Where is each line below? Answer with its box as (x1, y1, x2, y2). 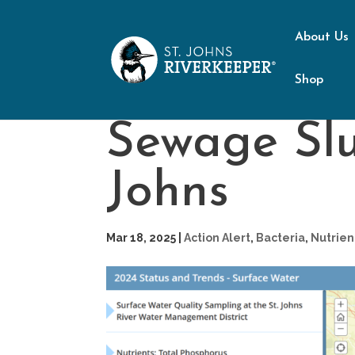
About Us (295, 31, 349, 44)
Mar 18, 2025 (106, 231, 177, 244)
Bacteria (256, 231, 306, 244)
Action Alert (184, 231, 251, 244)
